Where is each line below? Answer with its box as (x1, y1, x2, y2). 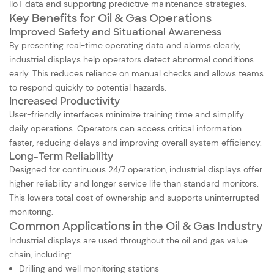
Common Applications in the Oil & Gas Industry (9, 218, 263, 234)
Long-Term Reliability (9, 149, 113, 163)
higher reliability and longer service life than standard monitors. (9, 177, 259, 189)
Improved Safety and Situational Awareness (9, 25, 221, 39)
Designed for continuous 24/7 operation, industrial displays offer (9, 163, 262, 175)
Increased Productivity (9, 94, 120, 108)
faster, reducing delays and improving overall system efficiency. (9, 136, 262, 148)
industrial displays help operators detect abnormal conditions (9, 53, 254, 65)
